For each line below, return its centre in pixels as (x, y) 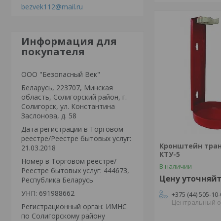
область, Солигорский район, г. (74, 97)
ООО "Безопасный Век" (61, 74)
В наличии (176, 166)
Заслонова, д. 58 (49, 115)
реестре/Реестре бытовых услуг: (76, 138)
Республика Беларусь (57, 180)
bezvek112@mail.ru (52, 6)
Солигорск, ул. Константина (68, 106)
